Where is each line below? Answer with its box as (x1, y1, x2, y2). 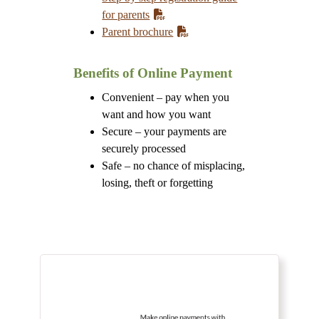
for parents (102, 9, 150, 21)
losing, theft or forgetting (102, 177, 214, 189)
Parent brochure (102, 26, 174, 38)
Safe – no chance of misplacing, (102, 159, 246, 172)
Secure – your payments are (102, 125, 227, 137)
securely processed (102, 142, 187, 155)
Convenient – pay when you (102, 91, 230, 103)
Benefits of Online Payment (73, 66, 233, 80)
